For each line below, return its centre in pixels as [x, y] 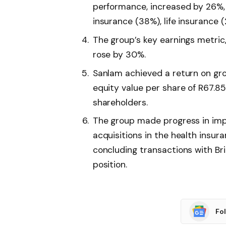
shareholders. [120, 102]
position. [110, 165]
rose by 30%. [119, 54]
